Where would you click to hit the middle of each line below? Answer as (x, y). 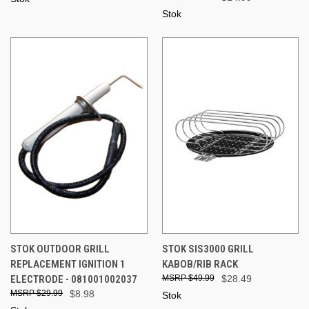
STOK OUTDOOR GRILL (60, 249)
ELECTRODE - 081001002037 (74, 279)
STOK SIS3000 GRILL (208, 249)
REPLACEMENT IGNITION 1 (68, 264)
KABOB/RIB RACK (200, 264)
